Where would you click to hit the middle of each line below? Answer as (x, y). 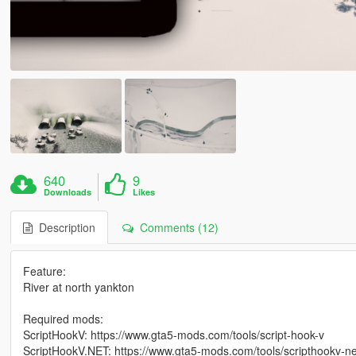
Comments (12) (176, 227)
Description (64, 227)
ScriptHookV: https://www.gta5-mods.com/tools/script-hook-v (173, 334)
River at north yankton (78, 286)
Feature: (44, 271)
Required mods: (63, 318)
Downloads (68, 192)
